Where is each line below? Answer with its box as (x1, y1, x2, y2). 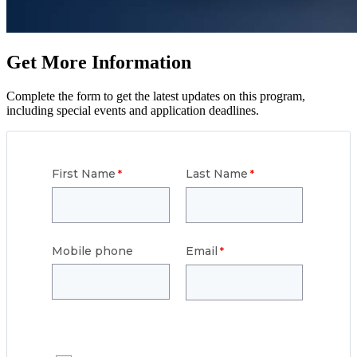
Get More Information (6, 51, 191, 73)
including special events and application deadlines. (6, 103, 259, 117)
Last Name (185, 166, 248, 181)
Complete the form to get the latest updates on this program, (6, 88, 305, 103)
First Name (52, 166, 116, 181)
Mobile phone (52, 243, 133, 258)
